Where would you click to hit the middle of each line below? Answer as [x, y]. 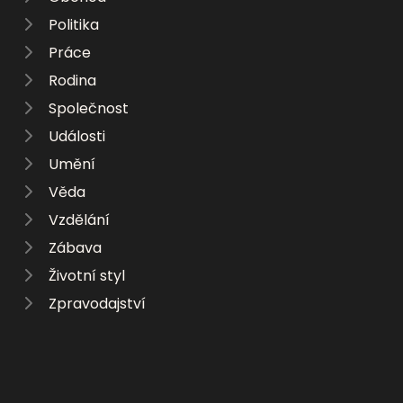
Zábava [75, 247]
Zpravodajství [97, 303]
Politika [74, 24]
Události [77, 136]
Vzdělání [79, 219]
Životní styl [87, 275]
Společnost [89, 108]
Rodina [72, 80]
